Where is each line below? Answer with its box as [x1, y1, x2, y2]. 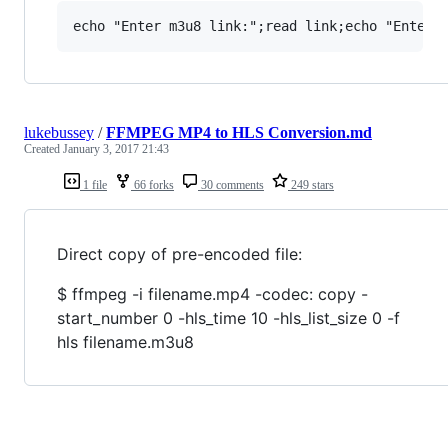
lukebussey [24, 124, 94, 142]
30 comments [198, 178, 264, 193]
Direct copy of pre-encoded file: [57, 244, 302, 265]
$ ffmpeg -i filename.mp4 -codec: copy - [57, 284, 368, 305]
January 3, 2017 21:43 [63, 142, 169, 157]
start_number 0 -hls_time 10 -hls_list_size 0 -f [57, 308, 400, 329]
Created [24, 142, 63, 157]
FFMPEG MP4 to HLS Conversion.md [106, 124, 372, 142]
